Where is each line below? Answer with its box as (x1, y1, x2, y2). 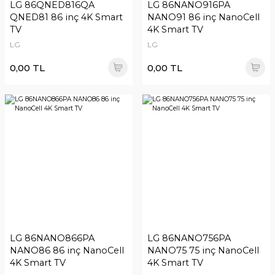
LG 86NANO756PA (147, 233, 231, 244)
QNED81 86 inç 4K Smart (10, 12, 123, 23)
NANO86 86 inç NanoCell (10, 245, 124, 256)
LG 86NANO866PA (10, 233, 95, 244)
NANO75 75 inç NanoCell (147, 245, 259, 256)
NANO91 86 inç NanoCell (147, 12, 260, 23)
